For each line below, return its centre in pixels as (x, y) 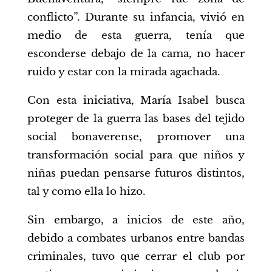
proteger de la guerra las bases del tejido (136, 118)
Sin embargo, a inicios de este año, (136, 220)
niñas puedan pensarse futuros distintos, (136, 173)
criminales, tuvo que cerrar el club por (136, 256)
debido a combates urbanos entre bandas (136, 238)
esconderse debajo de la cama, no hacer (136, 53)
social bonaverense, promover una (136, 137)
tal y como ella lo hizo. (86, 191)
